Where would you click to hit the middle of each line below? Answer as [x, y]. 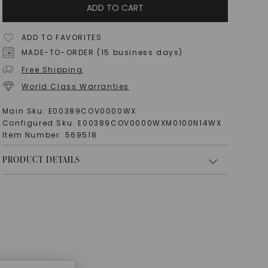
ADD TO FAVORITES [62, 37]
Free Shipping [52, 69]
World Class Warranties [75, 86]
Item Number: [33, 135]
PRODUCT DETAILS [41, 159]
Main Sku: [25, 111]
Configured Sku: [40, 123]
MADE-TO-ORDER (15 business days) [102, 52]
